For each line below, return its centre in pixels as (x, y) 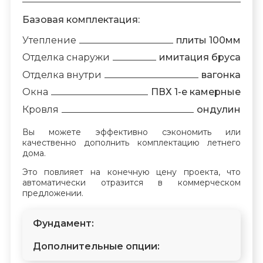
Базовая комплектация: (81, 19)
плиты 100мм (209, 40)
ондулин (219, 109)
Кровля (40, 109)
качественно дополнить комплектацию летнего (131, 143)
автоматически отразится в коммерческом (131, 182)
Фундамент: (63, 223)
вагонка (221, 75)
